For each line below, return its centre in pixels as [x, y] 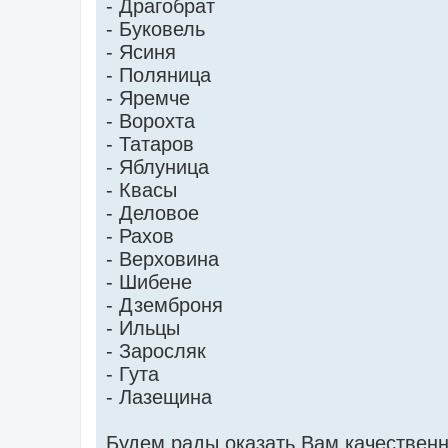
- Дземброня [164, 304]
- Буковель [155, 28]
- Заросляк [156, 350]
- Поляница [158, 74]
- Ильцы [143, 327]
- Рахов [140, 235]
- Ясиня [141, 51]
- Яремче [148, 97]
